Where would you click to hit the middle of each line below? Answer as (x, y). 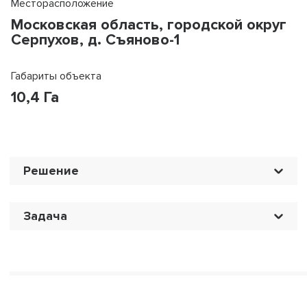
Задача (45, 216)
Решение (51, 171)
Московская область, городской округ (149, 25)
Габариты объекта (56, 76)
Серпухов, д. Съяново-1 (95, 40)
